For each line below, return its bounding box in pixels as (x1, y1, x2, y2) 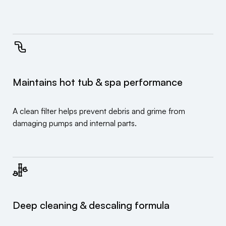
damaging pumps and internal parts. (13, 118, 137, 129)
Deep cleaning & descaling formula (13, 199, 169, 212)
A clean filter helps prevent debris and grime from (13, 106, 185, 117)
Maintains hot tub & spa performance (13, 76, 183, 89)
